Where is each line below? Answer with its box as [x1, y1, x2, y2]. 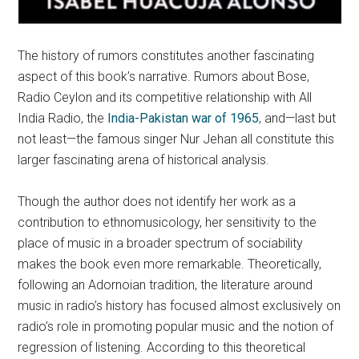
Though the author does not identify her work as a [18, 194, 296, 209]
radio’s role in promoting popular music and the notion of [18, 319, 334, 334]
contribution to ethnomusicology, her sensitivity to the [18, 215, 317, 230]
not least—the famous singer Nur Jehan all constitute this [18, 131, 335, 147]
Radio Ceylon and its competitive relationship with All [18, 90, 313, 105]
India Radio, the [18, 111, 108, 126]
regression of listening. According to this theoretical [18, 340, 306, 355]
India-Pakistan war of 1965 [107, 111, 260, 126]
